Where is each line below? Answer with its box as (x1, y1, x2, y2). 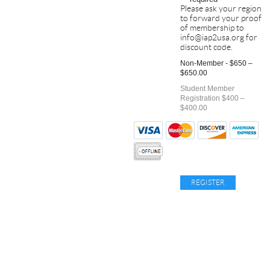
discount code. (180, 42, 233, 52)
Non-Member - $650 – (180, 59, 253, 67)
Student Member (180, 84, 234, 93)
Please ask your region (180, 4, 262, 13)
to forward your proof (180, 13, 262, 23)
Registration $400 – (180, 94, 245, 102)
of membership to (180, 23, 244, 33)
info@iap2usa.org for (180, 33, 257, 42)
